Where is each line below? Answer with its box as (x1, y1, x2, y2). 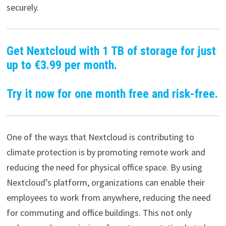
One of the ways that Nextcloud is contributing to (6, 131, 194, 143)
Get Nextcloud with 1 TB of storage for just (6, 44, 216, 59)
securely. (6, 2, 39, 14)
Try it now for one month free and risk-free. (6, 86, 218, 101)
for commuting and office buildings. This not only (6, 206, 192, 218)
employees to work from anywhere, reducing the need (6, 191, 211, 203)
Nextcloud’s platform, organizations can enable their (6, 176, 205, 188)
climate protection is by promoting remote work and (6, 146, 205, 158)
